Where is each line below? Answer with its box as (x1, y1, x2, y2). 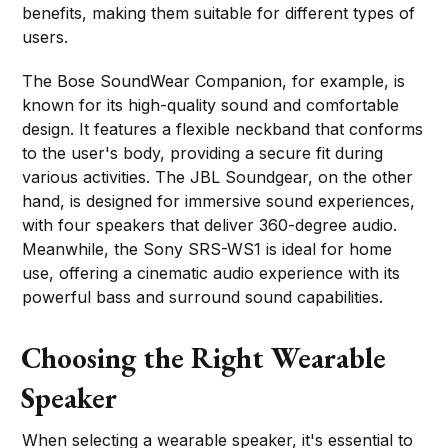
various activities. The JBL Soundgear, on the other (22, 166, 414, 187)
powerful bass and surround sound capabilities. (22, 286, 384, 307)
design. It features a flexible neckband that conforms (22, 118, 424, 139)
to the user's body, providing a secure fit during (22, 142, 384, 163)
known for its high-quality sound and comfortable (22, 94, 400, 115)
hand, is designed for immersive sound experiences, (22, 190, 416, 211)
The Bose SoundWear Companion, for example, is (22, 70, 406, 91)
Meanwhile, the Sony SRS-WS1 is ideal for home (22, 238, 393, 259)
